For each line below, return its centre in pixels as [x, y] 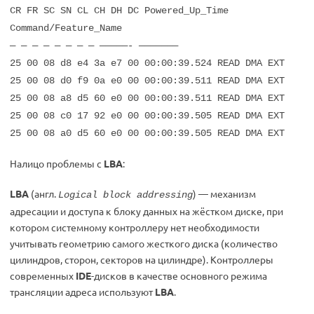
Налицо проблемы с [57, 163]
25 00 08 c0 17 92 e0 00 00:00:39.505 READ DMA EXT [147, 116]
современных [43, 275]
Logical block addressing [125, 195]
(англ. [43, 193]
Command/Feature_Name [66, 28]
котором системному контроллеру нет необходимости [135, 227]
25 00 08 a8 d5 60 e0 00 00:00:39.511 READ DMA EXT [147, 98]
